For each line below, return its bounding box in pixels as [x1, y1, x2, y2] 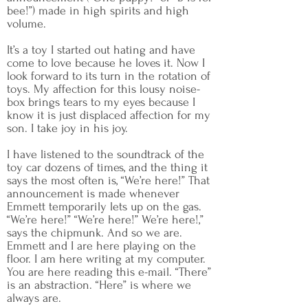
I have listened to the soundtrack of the [7, 148, 204, 161]
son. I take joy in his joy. [7, 122, 128, 135]
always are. [7, 291, 61, 305]
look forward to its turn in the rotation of [7, 69, 210, 82]
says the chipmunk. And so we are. [7, 226, 182, 239]
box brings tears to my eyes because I [7, 96, 195, 109]
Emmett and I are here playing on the [7, 239, 196, 252]
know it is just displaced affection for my [7, 109, 210, 122]
